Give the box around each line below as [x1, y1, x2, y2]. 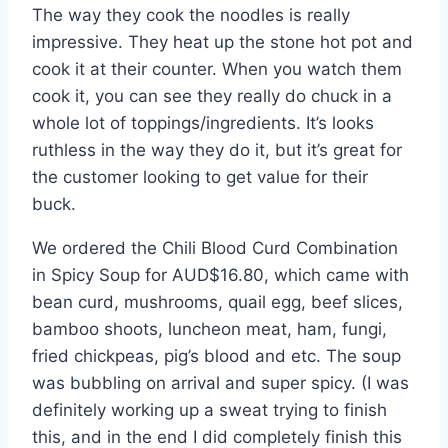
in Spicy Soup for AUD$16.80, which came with [32, 265, 409, 286]
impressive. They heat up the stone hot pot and [32, 32, 413, 53]
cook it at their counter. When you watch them [32, 59, 402, 80]
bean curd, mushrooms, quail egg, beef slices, [32, 292, 403, 313]
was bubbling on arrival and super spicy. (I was [32, 373, 409, 394]
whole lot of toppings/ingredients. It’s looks [32, 113, 374, 134]
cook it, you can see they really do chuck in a [32, 86, 392, 107]
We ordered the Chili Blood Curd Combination [32, 238, 398, 259]
